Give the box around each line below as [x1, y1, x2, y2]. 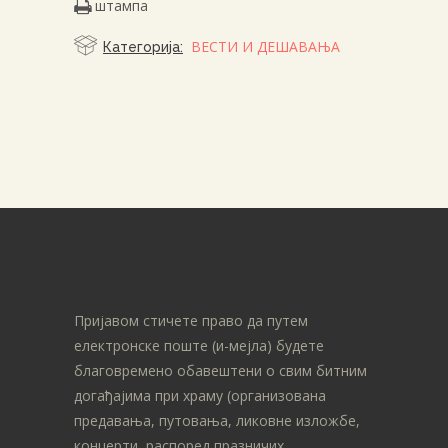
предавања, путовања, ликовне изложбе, [74, 410, 360, 430]
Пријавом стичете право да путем [74, 310, 308, 330]
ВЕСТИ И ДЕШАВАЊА [191, 36, 340, 56]
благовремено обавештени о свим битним [74, 360, 367, 380]
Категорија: [103, 38, 183, 55]
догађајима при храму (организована [74, 385, 326, 405]
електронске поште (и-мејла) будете [74, 335, 324, 355]
